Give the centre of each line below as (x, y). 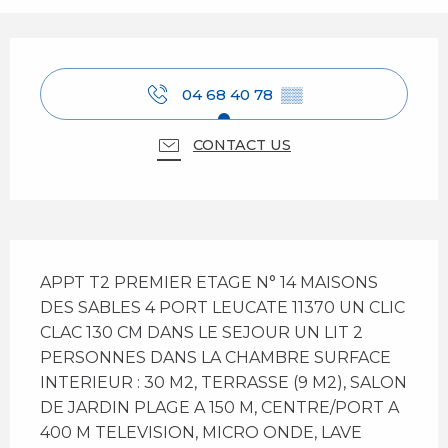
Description (71, 254)
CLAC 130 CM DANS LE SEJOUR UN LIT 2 (201, 333)
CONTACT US (242, 145)
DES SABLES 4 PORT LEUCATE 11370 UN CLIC (222, 308)
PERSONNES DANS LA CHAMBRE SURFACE (215, 358)
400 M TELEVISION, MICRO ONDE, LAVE (201, 433)
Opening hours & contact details (181, 52)
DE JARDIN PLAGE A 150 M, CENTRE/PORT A (219, 408)
